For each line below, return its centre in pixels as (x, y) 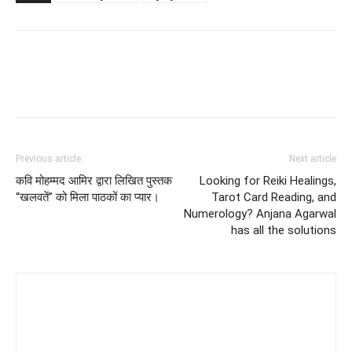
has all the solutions (284, 230)
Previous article (48, 159)
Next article (313, 159)
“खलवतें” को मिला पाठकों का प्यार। (88, 197)
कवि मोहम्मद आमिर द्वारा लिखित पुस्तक (94, 181)
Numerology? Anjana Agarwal (260, 214)
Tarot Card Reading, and (274, 197)
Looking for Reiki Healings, (268, 181)
